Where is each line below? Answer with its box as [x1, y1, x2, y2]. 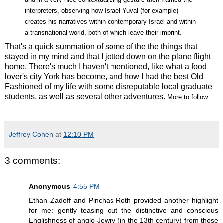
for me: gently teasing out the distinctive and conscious [29, 206, 218, 215]
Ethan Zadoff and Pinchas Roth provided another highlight [29, 196, 218, 205]
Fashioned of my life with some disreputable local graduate [5, 82, 212, 91]
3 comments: [5, 155, 60, 166]
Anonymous [29, 182, 70, 191]
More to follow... [165, 93, 213, 101]
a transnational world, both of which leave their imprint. [24, 29, 182, 37]
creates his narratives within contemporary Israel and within [24, 18, 196, 26]
